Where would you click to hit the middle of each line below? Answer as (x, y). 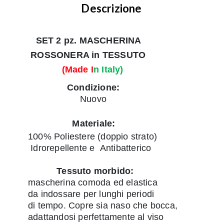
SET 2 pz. (57, 41)
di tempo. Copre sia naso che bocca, (96, 206)
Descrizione (111, 8)
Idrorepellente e (56, 148)
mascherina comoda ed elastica (86, 183)
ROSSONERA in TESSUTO (80, 55)
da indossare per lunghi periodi (85, 194)
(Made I (54, 70)
